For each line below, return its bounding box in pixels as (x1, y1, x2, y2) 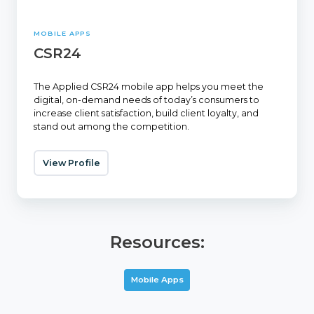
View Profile (42, 158, 100, 169)
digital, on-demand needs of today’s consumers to (34, 95, 259, 106)
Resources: (109, 232, 205, 253)
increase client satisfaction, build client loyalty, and (34, 108, 259, 119)
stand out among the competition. (34, 121, 189, 132)
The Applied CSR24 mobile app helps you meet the (34, 81, 264, 93)
